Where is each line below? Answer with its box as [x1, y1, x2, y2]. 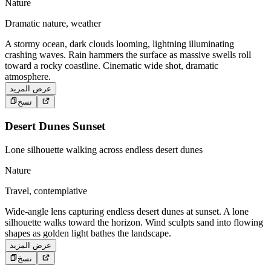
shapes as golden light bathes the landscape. [5, 227, 171, 238]
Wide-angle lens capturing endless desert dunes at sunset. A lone [5, 206, 249, 217]
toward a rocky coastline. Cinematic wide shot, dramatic [5, 60, 218, 71]
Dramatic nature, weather [5, 18, 101, 28]
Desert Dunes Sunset [5, 119, 105, 132]
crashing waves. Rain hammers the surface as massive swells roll [5, 49, 251, 60]
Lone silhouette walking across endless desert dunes [5, 144, 203, 155]
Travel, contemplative [5, 185, 87, 196]
